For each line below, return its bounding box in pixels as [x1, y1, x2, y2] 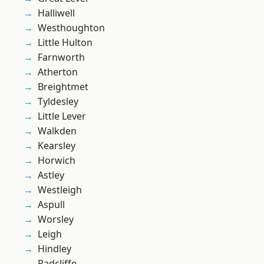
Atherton [38, 65, 78, 79]
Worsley [38, 213, 74, 226]
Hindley [38, 242, 71, 256]
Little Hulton [38, 36, 93, 49]
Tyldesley [38, 95, 78, 108]
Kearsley [38, 139, 75, 153]
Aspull [38, 198, 65, 212]
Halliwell [38, 6, 75, 20]
